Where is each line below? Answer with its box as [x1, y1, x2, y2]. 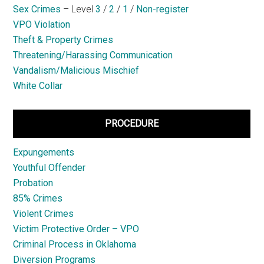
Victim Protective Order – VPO [13, 223, 140, 235]
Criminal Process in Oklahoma [13, 239, 137, 250]
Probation [13, 177, 54, 189]
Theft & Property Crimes [13, 34, 114, 46]
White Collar [13, 80, 63, 92]
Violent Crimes [13, 208, 74, 220]
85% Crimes [13, 193, 63, 204]
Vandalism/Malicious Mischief [13, 65, 140, 77]
